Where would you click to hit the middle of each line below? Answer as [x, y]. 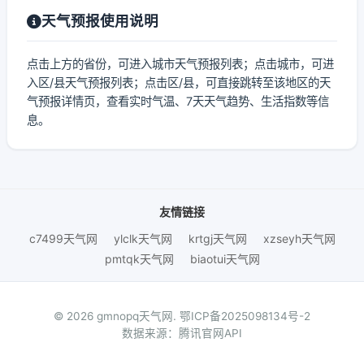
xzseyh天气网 [299, 238]
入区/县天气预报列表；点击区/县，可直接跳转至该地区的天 [179, 82]
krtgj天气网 [217, 238]
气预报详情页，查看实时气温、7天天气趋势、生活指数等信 [178, 101]
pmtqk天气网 [139, 259]
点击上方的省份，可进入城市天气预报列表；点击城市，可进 [180, 64]
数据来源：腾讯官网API [182, 333]
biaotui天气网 [225, 259]
